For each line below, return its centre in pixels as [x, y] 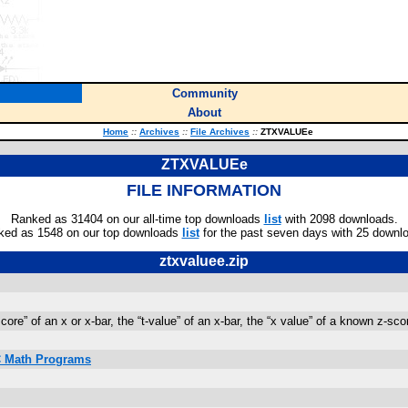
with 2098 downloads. [339, 219]
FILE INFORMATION [204, 190]
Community [204, 93]
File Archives [220, 132]
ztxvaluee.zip [204, 261]
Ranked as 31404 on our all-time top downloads [137, 219]
